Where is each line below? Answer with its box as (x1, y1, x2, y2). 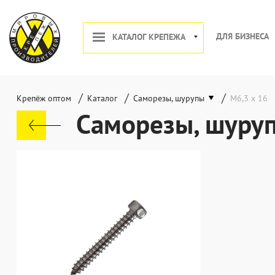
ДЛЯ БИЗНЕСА (216, 31, 269, 42)
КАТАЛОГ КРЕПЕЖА (112, 31, 185, 42)
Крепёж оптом (17, 93, 71, 104)
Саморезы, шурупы (133, 93, 204, 104)
